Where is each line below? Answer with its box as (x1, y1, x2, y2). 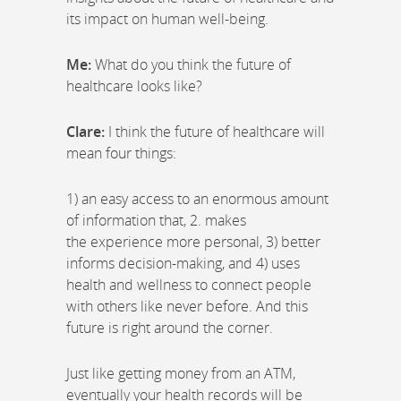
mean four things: (66, 142, 176, 163)
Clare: (66, 121, 105, 141)
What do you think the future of (91, 54, 291, 74)
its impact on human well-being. (66, 8, 269, 29)
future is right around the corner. (66, 317, 273, 337)
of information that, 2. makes (66, 209, 246, 230)
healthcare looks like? (66, 75, 202, 96)
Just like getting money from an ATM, (66, 363, 295, 383)
